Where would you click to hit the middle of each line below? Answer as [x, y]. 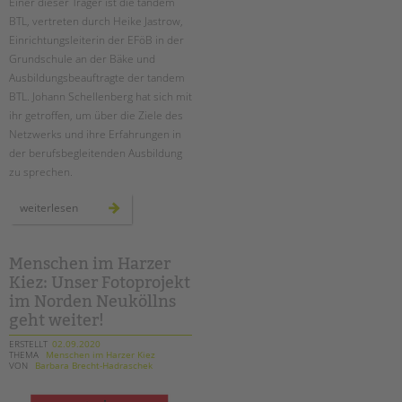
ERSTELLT [28, 344]
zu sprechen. [41, 172]
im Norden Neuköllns [92, 302]
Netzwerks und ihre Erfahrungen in [95, 135]
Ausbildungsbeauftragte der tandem [97, 78]
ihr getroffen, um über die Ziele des [96, 116]
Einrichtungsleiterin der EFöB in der [96, 40]
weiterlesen [49, 208]
